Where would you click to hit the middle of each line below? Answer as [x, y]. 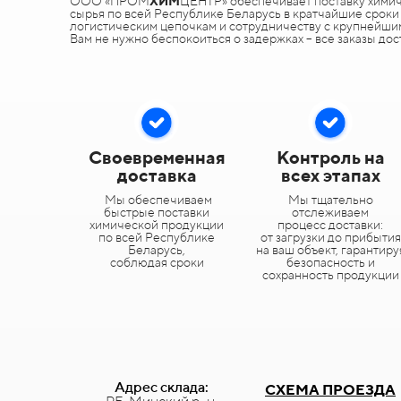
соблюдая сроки [157, 262]
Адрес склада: [161, 387]
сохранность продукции [330, 275]
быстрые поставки [157, 212]
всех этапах [330, 175]
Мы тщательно [330, 200]
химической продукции [157, 225]
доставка [157, 175]
